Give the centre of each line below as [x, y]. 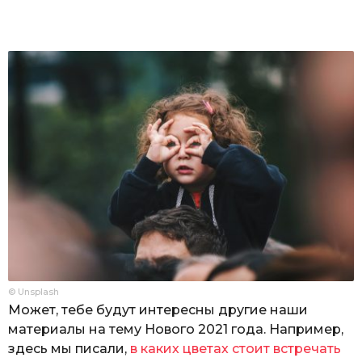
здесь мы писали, [69, 348]
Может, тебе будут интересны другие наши [158, 309]
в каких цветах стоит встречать [236, 348]
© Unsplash [34, 291]
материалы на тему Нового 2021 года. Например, [176, 329]
